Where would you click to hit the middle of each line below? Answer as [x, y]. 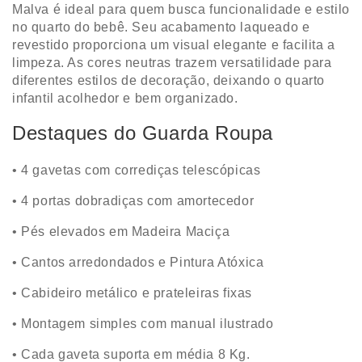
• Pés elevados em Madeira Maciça [121, 232]
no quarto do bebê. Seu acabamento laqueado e [161, 27]
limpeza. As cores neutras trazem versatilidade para [172, 63]
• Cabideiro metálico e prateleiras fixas [132, 293]
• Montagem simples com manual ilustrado [143, 324]
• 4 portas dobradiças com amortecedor [133, 201]
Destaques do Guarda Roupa [143, 133]
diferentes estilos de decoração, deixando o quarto [169, 81]
